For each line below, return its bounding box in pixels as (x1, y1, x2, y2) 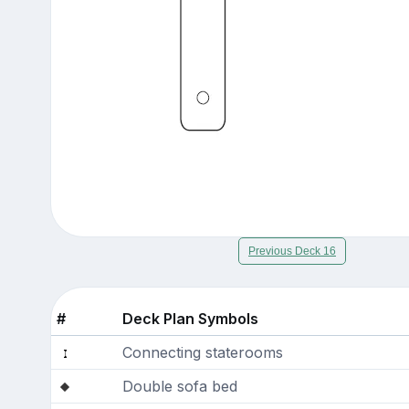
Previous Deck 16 (248, 244, 336, 257)
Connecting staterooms (121, 342, 283, 362)
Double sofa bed (121, 376, 237, 395)
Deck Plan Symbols (121, 309, 258, 328)
